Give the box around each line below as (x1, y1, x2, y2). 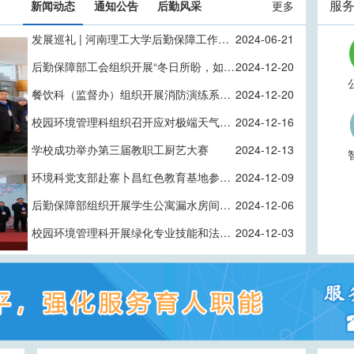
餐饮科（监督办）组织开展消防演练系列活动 (220, 86, 231, 102)
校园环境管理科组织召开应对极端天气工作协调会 (220, 114, 231, 130)
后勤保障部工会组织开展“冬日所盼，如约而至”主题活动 (224, 58, 235, 74)
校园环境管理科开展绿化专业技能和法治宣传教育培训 (220, 224, 231, 240)
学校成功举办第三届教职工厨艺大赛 (32, 141, 209, 157)
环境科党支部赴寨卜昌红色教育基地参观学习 (220, 169, 231, 185)
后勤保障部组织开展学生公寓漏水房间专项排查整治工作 (220, 197, 231, 213)
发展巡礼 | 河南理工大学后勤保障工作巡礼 (218, 31, 229, 47)
